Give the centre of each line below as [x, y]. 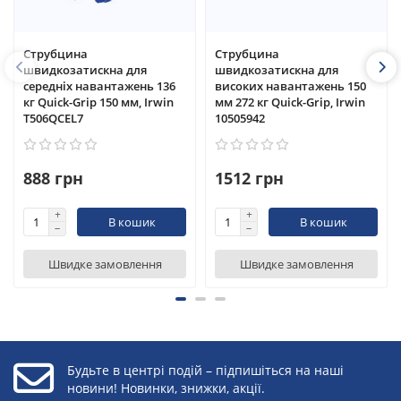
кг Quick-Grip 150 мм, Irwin [98, 102]
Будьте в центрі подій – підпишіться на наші [205, 370]
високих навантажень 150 [290, 86]
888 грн [53, 179]
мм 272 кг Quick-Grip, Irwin [290, 102]
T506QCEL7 [53, 119]
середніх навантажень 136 [99, 86]
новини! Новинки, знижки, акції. [166, 388]
